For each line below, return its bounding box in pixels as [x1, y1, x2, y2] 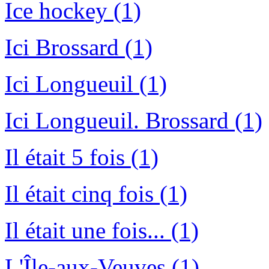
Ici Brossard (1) [5, 34, 153, 61]
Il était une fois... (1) [5, 217, 199, 244]
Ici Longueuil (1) [5, 71, 167, 97]
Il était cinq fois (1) [5, 181, 187, 207]
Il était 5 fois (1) [5, 144, 159, 171]
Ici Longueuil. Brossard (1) [5, 107, 262, 134]
